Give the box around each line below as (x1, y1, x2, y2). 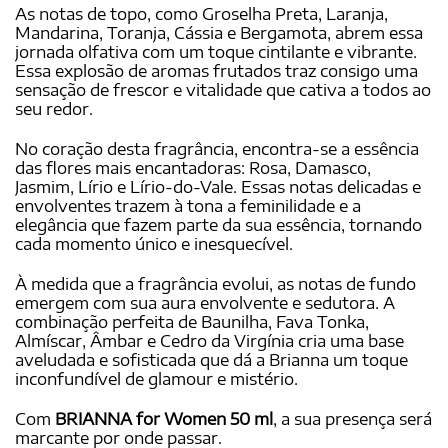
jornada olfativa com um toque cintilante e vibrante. (15, 42, 417, 63)
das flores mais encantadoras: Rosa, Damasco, (15, 158, 371, 179)
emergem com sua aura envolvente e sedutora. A (15, 293, 395, 314)
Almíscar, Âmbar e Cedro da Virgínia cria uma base (15, 331, 404, 352)
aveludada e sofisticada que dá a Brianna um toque (15, 350, 408, 371)
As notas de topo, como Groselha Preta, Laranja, (15, 4, 388, 25)
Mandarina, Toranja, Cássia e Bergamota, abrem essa (15, 23, 423, 44)
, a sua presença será (273, 408, 432, 429)
